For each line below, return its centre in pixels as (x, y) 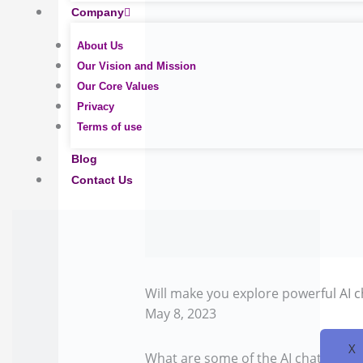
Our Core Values (118, 86)
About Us (100, 46)
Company (98, 12)
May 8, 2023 (180, 313)
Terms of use (109, 127)
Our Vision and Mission (137, 66)
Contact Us (102, 180)
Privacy (96, 107)
